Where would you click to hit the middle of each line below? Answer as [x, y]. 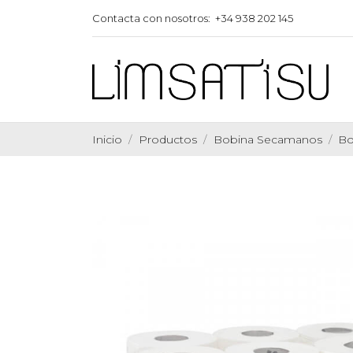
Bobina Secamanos [268, 139]
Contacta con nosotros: [151, 18]
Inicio [107, 139]
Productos [167, 139]
